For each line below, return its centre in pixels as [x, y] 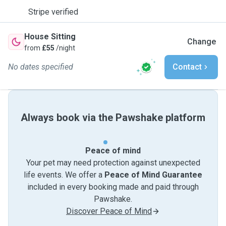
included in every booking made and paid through [113, 187]
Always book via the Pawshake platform [113, 118]
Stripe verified [53, 12]
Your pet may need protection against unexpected [113, 163]
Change [202, 42]
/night [65, 48]
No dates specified [41, 67]
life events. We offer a [64, 175]
